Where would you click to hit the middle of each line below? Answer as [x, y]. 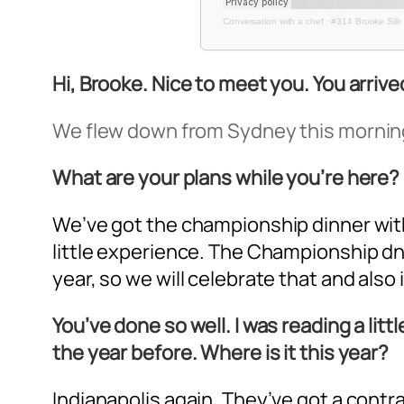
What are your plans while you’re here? [226, 177]
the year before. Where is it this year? [221, 352]
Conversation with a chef [273, 21]
